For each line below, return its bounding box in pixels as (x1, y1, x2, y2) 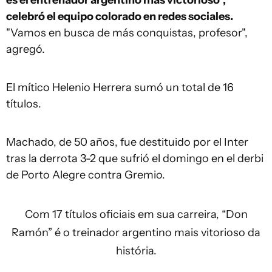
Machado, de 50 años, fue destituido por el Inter (6, 135, 248, 149)
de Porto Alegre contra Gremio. (6, 168, 165, 182)
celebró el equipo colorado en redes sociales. (6, 10, 233, 23)
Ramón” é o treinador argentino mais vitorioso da (12, 226, 260, 239)
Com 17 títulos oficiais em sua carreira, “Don (24, 208, 248, 221)
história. (115, 244, 157, 257)
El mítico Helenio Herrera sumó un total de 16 (6, 81, 234, 94)
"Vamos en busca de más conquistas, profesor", (6, 26, 248, 39)
